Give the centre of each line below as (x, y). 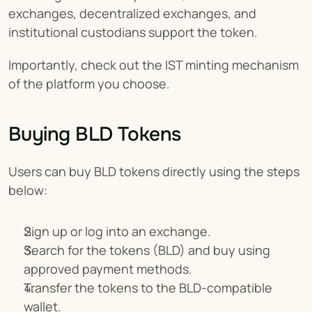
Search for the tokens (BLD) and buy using (147, 250)
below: (28, 190)
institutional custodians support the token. (133, 32)
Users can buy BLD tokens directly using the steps (154, 171)
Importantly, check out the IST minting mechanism (154, 65)
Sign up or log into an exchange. (117, 231)
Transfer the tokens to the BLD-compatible (148, 288)
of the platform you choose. (89, 84)
